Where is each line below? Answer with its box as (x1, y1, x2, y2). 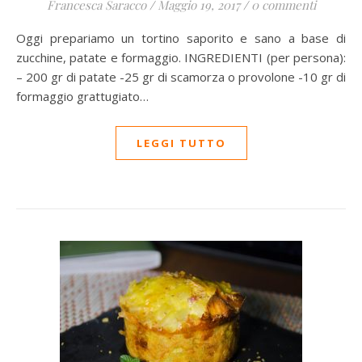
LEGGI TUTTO (136, 136, 226, 150)
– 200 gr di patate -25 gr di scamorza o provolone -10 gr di (16, 69, 346, 85)
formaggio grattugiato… (16, 88, 149, 104)
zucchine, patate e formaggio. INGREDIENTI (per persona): (16, 49, 346, 65)
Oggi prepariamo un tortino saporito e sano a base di (16, 30, 26, 46)
